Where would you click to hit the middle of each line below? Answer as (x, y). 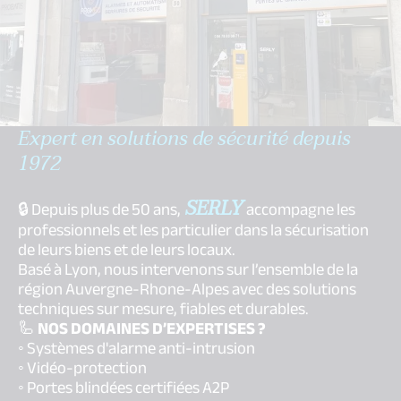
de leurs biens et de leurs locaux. (127, 250)
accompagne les (299, 210)
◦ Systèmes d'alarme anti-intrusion (137, 349)
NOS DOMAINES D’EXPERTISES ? (152, 329)
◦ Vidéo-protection (82, 368)
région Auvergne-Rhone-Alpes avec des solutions (187, 290)
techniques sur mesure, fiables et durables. (163, 309)
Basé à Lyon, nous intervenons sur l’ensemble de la (188, 270)
